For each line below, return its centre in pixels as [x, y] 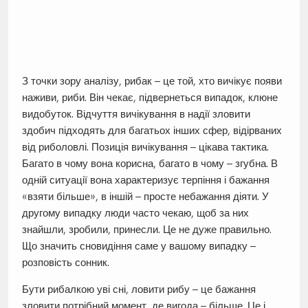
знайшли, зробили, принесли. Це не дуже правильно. [146, 230]
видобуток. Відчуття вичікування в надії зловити [136, 114]
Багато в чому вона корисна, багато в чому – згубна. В [150, 164]
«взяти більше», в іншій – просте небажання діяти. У [145, 197]
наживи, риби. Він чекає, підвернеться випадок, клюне [150, 98]
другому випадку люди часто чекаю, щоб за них [135, 213]
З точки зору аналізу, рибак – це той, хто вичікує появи [152, 81]
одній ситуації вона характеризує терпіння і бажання [145, 180]
